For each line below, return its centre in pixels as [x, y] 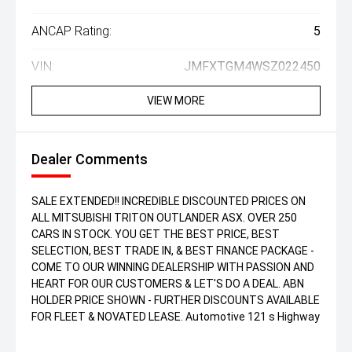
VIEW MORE [176, 101]
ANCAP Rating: [71, 31]
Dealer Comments [90, 159]
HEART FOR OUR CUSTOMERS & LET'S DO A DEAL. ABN [168, 284]
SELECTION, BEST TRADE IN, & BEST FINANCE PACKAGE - [173, 251]
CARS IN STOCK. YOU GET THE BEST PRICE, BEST [156, 234]
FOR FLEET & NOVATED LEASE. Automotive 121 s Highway [176, 317]
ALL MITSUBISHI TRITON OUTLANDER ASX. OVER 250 [164, 218]
